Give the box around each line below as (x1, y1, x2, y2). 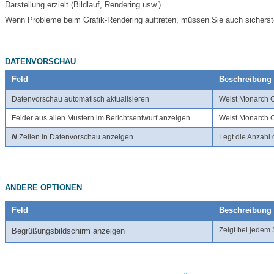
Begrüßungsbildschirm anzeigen (12, 226, 125, 235)
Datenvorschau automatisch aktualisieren (12, 95, 149, 104)
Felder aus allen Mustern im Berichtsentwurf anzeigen (12, 114, 190, 123)
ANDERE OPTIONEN (5, 183, 82, 193)
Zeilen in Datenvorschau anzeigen (17, 133, 133, 142)
